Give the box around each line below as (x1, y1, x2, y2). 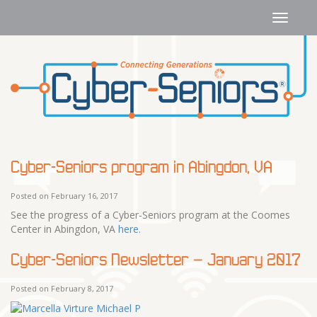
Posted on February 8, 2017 (11, 282, 113, 294)
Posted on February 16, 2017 (11, 190, 117, 201)
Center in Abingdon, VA (11, 221, 118, 236)
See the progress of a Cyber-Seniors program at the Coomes (11, 207, 290, 221)
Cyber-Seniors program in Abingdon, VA (11, 156, 272, 176)
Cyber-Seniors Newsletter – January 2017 (11, 249, 301, 269)
